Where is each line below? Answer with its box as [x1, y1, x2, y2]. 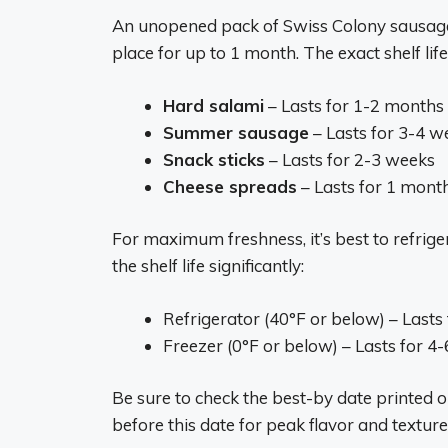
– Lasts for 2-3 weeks [265, 148, 435, 170]
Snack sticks [163, 148, 265, 170]
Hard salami [163, 94, 264, 116]
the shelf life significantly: [112, 255, 304, 276]
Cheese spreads [163, 175, 297, 197]
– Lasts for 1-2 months [264, 94, 444, 116]
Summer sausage [163, 121, 309, 143]
